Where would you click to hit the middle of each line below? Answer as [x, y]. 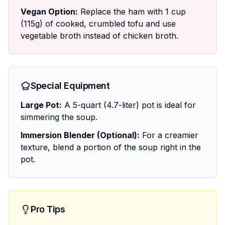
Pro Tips [48, 209]
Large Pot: [41, 105]
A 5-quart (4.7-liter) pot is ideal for [129, 105]
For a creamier [169, 135]
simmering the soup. [59, 117]
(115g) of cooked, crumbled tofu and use [98, 24]
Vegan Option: [49, 12]
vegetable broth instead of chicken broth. [99, 36]
